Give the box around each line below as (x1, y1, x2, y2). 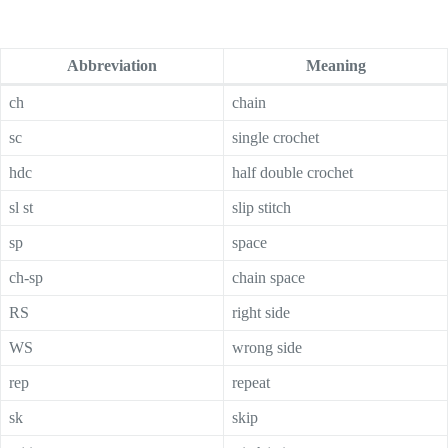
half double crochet (232, 163, 353, 181)
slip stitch (232, 198, 291, 216)
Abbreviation (67, 56, 157, 74)
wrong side (232, 338, 302, 356)
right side (232, 303, 290, 321)
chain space (232, 268, 305, 286)
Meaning (305, 56, 366, 74)
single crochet (232, 128, 319, 146)
